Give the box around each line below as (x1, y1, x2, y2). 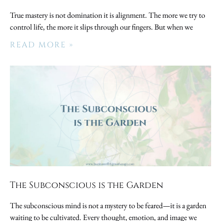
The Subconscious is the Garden (10, 179, 163, 191)
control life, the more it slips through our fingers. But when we (10, 21, 193, 32)
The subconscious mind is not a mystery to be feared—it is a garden (10, 200, 206, 211)
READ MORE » (10, 39, 74, 50)
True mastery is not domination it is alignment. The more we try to (10, 9, 205, 20)
